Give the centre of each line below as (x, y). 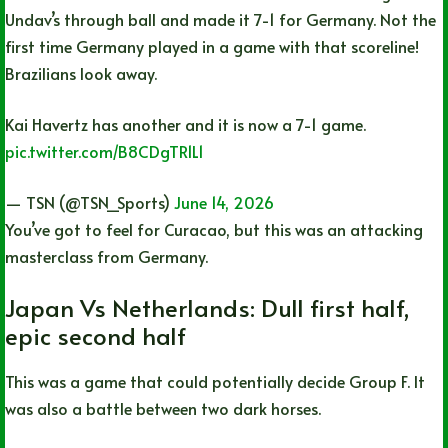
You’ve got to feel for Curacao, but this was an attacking (214, 229)
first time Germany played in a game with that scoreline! (212, 46)
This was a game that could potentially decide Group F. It (215, 380)
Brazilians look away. (81, 73)
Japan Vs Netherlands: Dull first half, (207, 308)
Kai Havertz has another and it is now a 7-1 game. (185, 124)
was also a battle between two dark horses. (163, 407)
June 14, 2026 (224, 202)
